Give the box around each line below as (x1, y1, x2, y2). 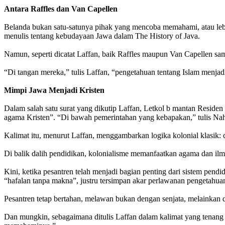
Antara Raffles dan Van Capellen (4, 5, 118, 14)
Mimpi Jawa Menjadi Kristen (4, 86, 104, 95)
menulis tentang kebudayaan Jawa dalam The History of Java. (4, 32, 200, 41)
